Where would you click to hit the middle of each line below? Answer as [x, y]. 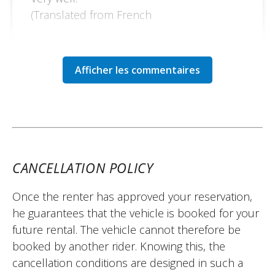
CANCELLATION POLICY [83, 167]
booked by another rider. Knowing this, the [119, 246]
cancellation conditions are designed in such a [128, 262]
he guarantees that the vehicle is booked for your [136, 213]
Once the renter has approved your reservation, [132, 196]
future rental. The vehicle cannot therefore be [126, 229]
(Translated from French [91, 14]
